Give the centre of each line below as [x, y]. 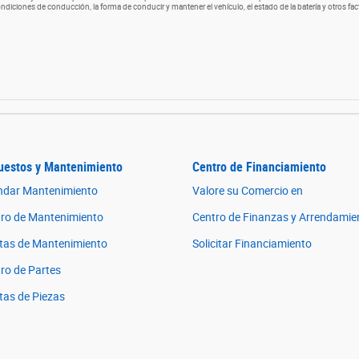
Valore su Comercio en [248, 191]
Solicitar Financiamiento [252, 244]
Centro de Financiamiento [259, 167]
